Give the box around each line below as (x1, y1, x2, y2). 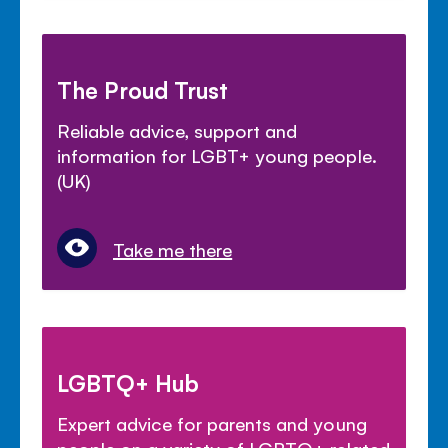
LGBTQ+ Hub (57, 367, 200, 398)
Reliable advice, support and (57, 118, 298, 143)
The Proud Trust (57, 74, 229, 105)
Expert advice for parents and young (57, 411, 367, 436)
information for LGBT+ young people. (57, 143, 377, 168)
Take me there (113, 237, 233, 262)
